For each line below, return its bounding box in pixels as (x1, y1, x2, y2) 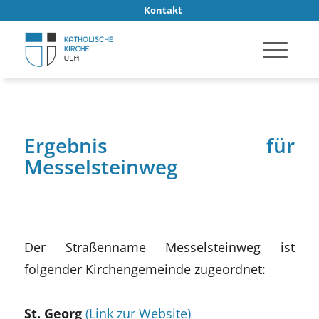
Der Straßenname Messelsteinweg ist (23, 238, 296, 256)
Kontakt (143, 4, 182, 16)
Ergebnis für (23, 132, 296, 159)
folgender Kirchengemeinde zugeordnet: (23, 260, 266, 278)
